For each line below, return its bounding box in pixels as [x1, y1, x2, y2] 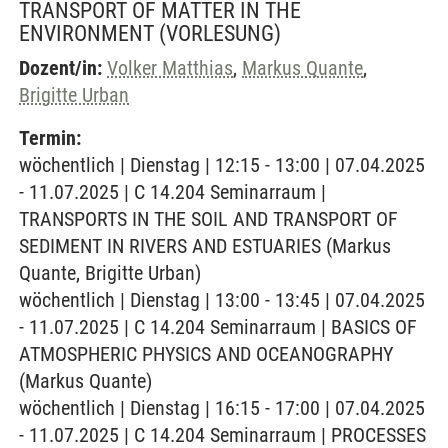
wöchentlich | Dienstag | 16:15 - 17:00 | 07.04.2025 [19, 396, 425, 420]
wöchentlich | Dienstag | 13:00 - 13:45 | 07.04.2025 [19, 288, 425, 312]
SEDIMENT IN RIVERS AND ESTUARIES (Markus [19, 234, 391, 258]
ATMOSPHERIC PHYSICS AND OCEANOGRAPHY [19, 342, 393, 366]
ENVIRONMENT [19, 21, 154, 46]
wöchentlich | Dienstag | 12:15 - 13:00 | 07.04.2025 [19, 153, 425, 177]
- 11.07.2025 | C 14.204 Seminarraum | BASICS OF [19, 315, 417, 339]
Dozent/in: [19, 56, 102, 80]
